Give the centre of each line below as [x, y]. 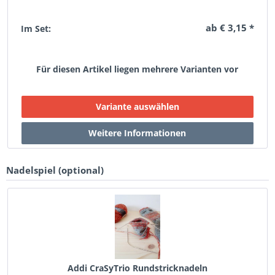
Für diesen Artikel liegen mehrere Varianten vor [137, 69]
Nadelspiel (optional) [55, 170]
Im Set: [36, 29]
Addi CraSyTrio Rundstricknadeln [137, 268]
